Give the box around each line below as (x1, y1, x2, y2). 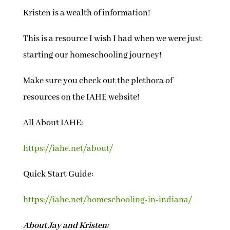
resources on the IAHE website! (23, 92, 140, 103)
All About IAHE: (23, 118, 83, 129)
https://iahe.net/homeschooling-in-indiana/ (23, 195, 192, 206)
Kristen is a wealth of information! (23, 8, 150, 19)
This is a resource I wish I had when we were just (23, 33, 202, 45)
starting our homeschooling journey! (23, 50, 162, 61)
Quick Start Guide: (23, 169, 93, 180)
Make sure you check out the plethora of (23, 75, 172, 87)
